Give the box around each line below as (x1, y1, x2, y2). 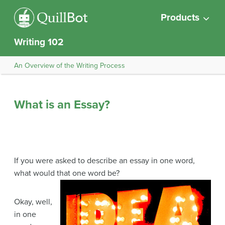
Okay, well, (14, 197, 52, 207)
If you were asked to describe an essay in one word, (14, 156, 195, 166)
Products (161, 12, 199, 23)
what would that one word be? (14, 168, 120, 178)
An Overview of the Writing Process (14, 61, 125, 70)
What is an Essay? (14, 97, 110, 112)
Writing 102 (14, 36, 64, 48)
